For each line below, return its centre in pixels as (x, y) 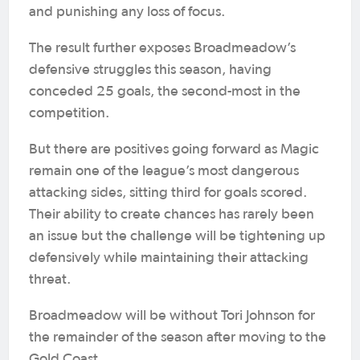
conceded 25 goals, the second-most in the (165, 92)
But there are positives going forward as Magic (174, 149)
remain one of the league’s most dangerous (164, 171)
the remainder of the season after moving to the (178, 337)
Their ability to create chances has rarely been (172, 215)
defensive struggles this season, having (150, 70)
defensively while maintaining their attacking (169, 258)
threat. (50, 280)
